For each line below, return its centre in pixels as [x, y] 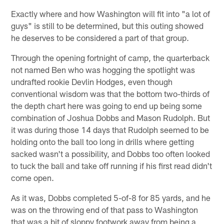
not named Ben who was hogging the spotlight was [103, 69]
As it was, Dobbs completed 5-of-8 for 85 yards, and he [111, 197]
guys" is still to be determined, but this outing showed [107, 25]
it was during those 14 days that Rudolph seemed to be [110, 129]
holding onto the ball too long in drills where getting [103, 141]
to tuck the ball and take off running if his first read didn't [112, 165]
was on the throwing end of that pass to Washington [105, 209]
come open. [33, 177]
